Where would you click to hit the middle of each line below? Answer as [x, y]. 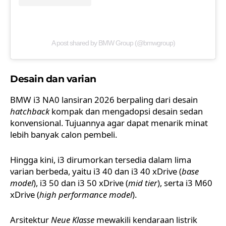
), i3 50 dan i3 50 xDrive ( [81, 183]
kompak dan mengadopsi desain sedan [126, 111]
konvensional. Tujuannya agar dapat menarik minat [109, 123]
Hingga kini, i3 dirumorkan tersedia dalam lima [101, 160]
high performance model [86, 195]
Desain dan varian [53, 79]
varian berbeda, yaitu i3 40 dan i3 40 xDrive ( [96, 172]
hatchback [30, 111]
